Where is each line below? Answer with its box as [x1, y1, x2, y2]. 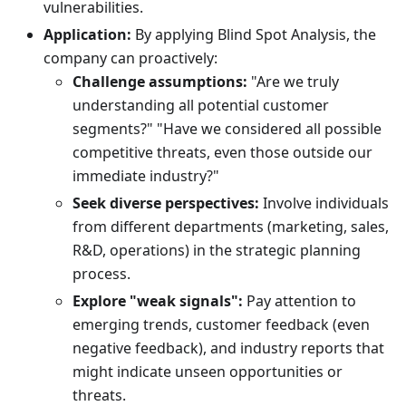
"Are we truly [247, 72, 339, 92]
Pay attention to [243, 291, 356, 312]
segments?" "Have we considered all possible [72, 119, 382, 140]
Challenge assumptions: [72, 72, 247, 92]
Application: [43, 24, 131, 45]
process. [72, 264, 130, 285]
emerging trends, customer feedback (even [72, 314, 370, 335]
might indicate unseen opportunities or [72, 362, 343, 382]
